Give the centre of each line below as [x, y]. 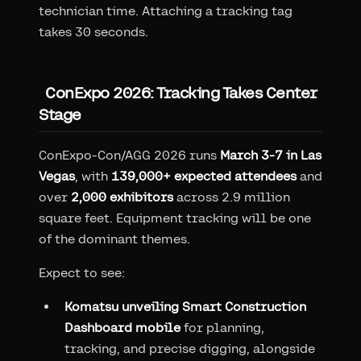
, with [93, 176]
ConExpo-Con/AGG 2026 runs [129, 155]
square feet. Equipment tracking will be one [175, 218]
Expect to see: [82, 272]
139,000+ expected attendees [204, 176]
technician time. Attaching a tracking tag [166, 10]
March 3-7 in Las [271, 155]
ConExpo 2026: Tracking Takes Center [181, 92]
